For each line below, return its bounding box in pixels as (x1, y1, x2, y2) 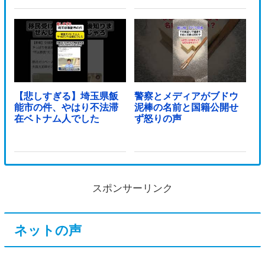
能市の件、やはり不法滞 (14, 102, 118, 112)
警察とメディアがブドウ (134, 91, 238, 101)
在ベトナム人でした (14, 113, 99, 124)
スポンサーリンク (92, 183, 173, 195)
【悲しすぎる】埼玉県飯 (14, 91, 118, 101)
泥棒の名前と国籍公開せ (134, 102, 238, 112)
